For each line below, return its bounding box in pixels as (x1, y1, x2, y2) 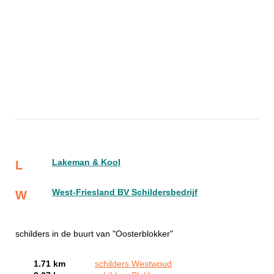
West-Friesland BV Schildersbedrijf (52, 187, 198, 197)
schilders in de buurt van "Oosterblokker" (15, 229, 173, 239)
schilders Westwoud (95, 259, 172, 268)
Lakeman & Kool (52, 157, 120, 167)
